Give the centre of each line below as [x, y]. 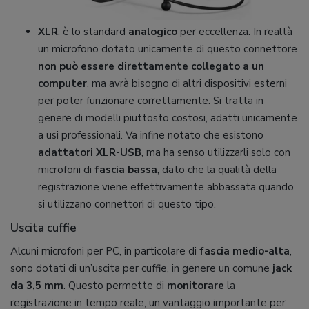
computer [62, 83]
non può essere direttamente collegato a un [151, 66]
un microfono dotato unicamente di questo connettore [168, 49]
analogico [153, 32]
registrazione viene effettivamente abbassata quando [166, 187]
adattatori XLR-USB [90, 152]
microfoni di [65, 170]
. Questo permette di [115, 286]
